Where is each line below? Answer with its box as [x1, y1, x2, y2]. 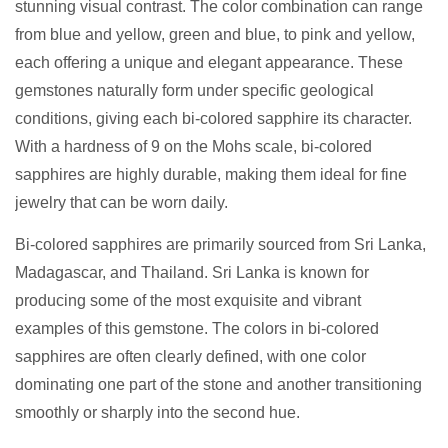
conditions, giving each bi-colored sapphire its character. [15, 110, 412, 128]
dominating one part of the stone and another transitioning [15, 376, 422, 394]
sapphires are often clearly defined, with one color [15, 348, 366, 366]
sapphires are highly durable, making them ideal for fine [15, 166, 407, 184]
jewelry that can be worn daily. [15, 194, 228, 212]
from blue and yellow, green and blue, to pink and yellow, [15, 26, 415, 44]
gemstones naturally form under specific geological [15, 82, 374, 100]
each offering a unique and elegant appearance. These [15, 54, 403, 72]
